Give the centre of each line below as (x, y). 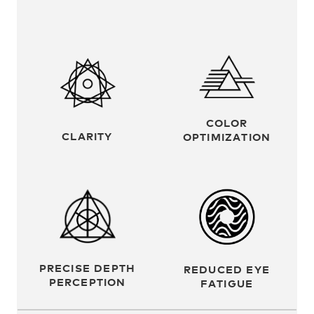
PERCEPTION (87, 282)
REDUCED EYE (227, 268)
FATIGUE (227, 282)
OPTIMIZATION (227, 136)
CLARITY (87, 135)
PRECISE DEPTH (87, 268)
